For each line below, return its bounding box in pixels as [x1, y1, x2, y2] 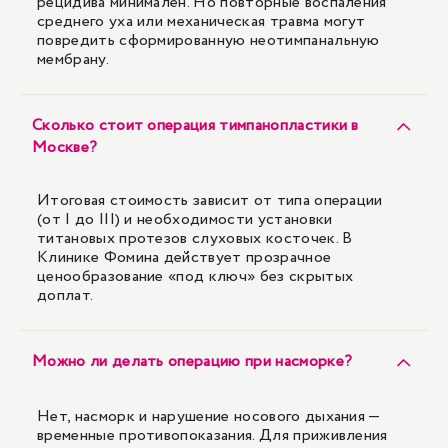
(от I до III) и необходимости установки [37, 208, 333, 231]
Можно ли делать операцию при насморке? [32, 350, 353, 373]
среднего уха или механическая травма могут [37, 10, 366, 33]
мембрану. [37, 48, 109, 71]
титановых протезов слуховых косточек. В [37, 227, 353, 250]
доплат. [37, 284, 94, 307]
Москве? [32, 136, 98, 159]
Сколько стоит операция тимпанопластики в [32, 114, 359, 137]
